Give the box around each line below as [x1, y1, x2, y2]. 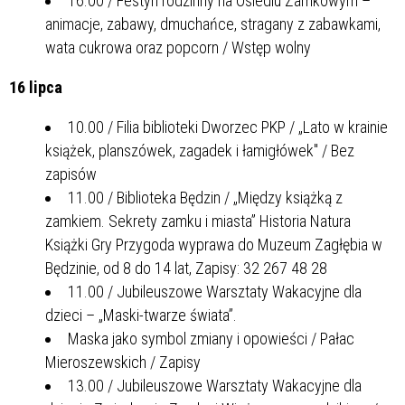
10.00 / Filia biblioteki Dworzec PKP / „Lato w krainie [68, 117, 388, 137]
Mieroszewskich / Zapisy [45, 352, 201, 372]
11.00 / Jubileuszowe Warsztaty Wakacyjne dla [68, 281, 362, 301]
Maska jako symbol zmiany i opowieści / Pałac [68, 328, 354, 348]
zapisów [45, 164, 97, 184]
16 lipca [9, 77, 62, 97]
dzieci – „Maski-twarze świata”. [45, 305, 237, 325]
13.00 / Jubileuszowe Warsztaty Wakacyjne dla [68, 375, 362, 395]
